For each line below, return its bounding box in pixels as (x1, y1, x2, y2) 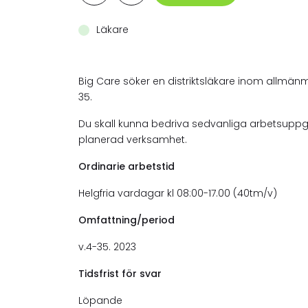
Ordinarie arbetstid (78, 159, 175, 173)
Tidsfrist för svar (78, 266, 162, 280)
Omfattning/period (78, 212, 175, 227)
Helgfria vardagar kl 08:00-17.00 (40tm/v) (78, 186, 277, 200)
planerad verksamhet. (78, 132, 190, 146)
